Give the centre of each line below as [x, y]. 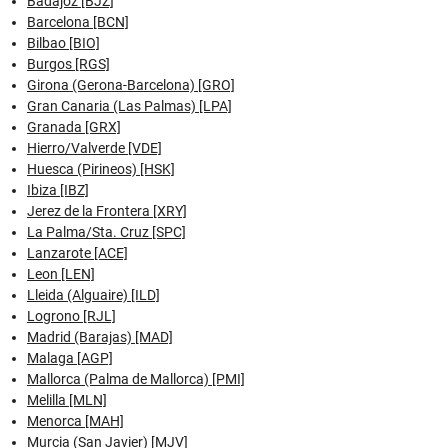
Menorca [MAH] [75, 420]
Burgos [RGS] [68, 63]
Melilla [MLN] [67, 399]
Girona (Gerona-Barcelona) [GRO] [131, 84]
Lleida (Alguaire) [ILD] [93, 294]
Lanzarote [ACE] [77, 252]
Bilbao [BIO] [63, 42]
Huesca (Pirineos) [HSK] [101, 168]
